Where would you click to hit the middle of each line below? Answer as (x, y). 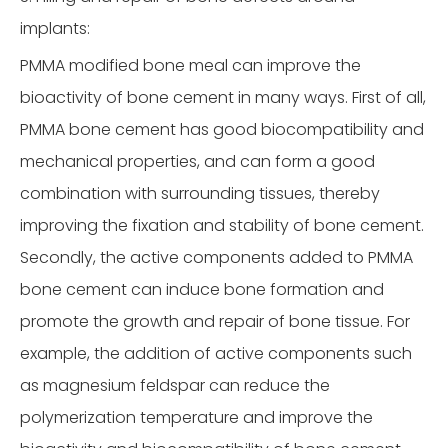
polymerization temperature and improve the (196, 417)
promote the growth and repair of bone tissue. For (215, 321)
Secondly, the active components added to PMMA (216, 257)
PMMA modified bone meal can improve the (190, 65)
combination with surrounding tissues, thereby (200, 193)
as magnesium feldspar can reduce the (175, 385)
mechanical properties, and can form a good (197, 161)
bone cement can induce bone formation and (202, 289)
